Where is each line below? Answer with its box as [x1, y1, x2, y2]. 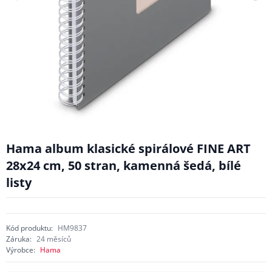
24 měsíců [36, 233, 71, 244]
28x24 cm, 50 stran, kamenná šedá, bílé [5, 157, 241, 174]
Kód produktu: [5, 222, 53, 233]
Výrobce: [5, 244, 35, 255]
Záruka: [5, 233, 32, 244]
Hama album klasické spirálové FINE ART [5, 140, 251, 157]
